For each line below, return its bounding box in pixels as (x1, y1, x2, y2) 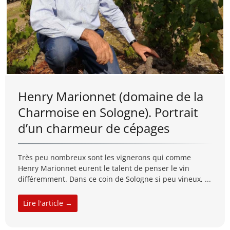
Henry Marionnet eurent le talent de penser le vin (18, 163, 189, 173)
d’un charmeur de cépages (18, 119, 169, 137)
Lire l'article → (23, 198, 72, 208)
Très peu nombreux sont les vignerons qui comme (18, 152, 191, 162)
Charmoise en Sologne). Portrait (18, 103, 198, 121)
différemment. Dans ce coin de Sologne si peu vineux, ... (18, 174, 211, 184)
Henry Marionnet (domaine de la (18, 87, 203, 105)
